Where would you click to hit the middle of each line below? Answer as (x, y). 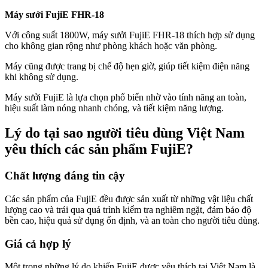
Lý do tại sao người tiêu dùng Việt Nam (125, 133)
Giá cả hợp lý (38, 243)
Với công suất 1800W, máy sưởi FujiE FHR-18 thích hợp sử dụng (130, 35)
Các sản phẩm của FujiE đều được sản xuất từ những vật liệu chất (129, 199)
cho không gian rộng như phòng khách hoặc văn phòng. (111, 45)
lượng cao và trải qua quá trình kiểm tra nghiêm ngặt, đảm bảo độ (128, 210)
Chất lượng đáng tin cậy (65, 176)
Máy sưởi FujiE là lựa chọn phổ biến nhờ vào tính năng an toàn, (126, 97)
